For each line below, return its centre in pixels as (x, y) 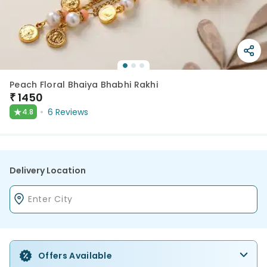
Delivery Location (48, 170)
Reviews (72, 112)
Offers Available (75, 256)
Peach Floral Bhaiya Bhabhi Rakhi (84, 85)
